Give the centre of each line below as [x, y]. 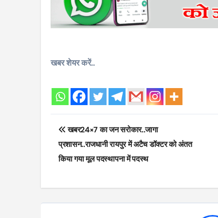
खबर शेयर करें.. [73, 63]
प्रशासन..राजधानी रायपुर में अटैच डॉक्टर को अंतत [125, 144]
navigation [89, 143]
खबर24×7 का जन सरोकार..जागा [112, 129]
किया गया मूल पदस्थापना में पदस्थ [103, 159]
